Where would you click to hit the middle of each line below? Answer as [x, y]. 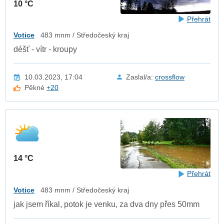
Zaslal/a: [140, 77]
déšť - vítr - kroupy [45, 49]
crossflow [170, 77]
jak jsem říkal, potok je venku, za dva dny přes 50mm [106, 204]
